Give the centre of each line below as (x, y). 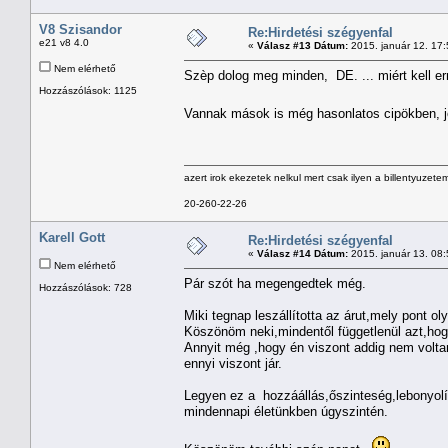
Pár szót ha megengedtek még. (275, 283)
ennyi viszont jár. (233, 363)
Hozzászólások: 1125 (88, 90)
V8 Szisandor (80, 29)
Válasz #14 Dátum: (302, 253)
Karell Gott (72, 237)
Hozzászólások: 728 (85, 287)
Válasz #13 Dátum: (302, 45)
